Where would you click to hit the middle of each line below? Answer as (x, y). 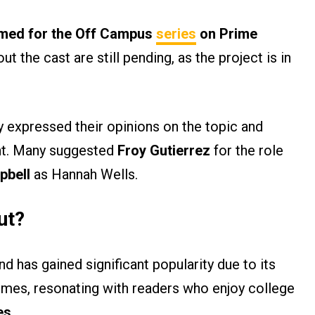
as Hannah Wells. (84, 175)
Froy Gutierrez (164, 151)
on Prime (227, 34)
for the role (247, 151)
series (176, 34)
